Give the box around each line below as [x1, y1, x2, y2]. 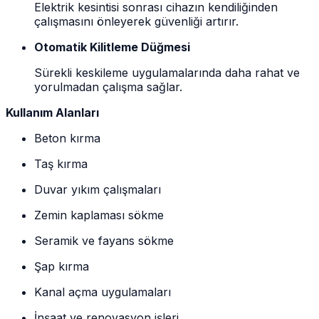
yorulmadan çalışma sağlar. [34, 79, 182, 94]
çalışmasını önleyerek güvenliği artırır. [34, 14, 239, 28]
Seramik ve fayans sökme [34, 233, 174, 248]
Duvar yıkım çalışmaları [34, 182, 161, 197]
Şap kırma [34, 258, 89, 273]
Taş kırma [34, 156, 88, 171]
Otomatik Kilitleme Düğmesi [34, 39, 190, 54]
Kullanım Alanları [6, 105, 99, 120]
